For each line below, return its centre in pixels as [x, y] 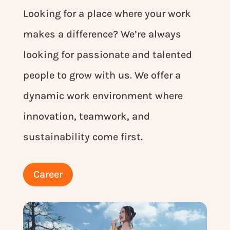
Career [48, 175]
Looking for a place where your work [107, 14]
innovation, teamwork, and [86, 117]
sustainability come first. [83, 137]
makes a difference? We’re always [102, 34]
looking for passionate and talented [107, 55]
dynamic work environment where [103, 96]
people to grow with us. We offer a [102, 75]
